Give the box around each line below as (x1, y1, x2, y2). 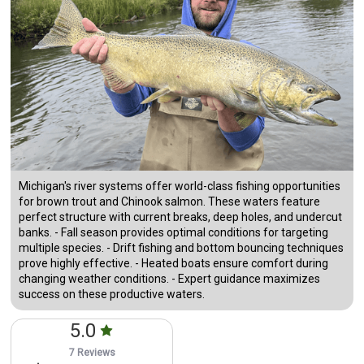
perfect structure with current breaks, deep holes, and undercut (19, 210, 343, 224)
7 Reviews (68, 347, 115, 359)
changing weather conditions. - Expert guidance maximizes (19, 272, 321, 286)
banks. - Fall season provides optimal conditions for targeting (19, 226, 329, 240)
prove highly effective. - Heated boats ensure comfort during (19, 257, 329, 271)
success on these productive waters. (19, 288, 206, 301)
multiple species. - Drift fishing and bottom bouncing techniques (19, 241, 344, 255)
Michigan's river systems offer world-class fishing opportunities (19, 180, 341, 193)
